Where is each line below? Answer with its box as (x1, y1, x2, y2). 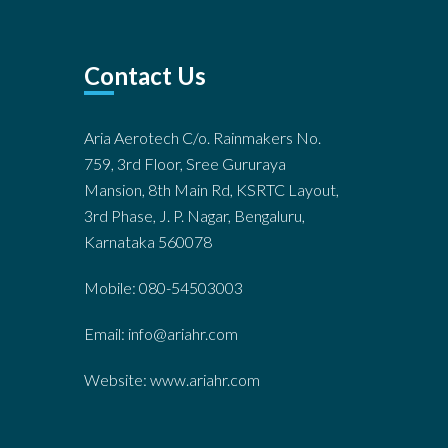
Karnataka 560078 (83, 232, 212, 251)
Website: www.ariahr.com (83, 370, 260, 389)
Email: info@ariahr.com (83, 324, 238, 343)
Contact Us (83, 61, 206, 90)
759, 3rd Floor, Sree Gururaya (83, 154, 286, 173)
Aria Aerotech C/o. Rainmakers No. (83, 128, 321, 147)
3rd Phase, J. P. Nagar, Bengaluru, (83, 206, 305, 225)
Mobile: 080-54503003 (83, 278, 243, 297)
